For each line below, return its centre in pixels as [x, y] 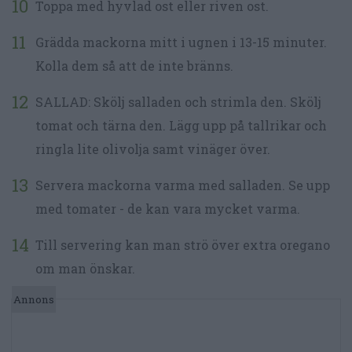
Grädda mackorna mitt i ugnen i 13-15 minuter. [181, 42]
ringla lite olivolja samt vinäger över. [153, 149]
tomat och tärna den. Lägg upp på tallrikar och [181, 126]
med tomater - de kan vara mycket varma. [168, 209]
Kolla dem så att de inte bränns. [134, 66]
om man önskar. [85, 269]
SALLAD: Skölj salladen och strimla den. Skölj [178, 102]
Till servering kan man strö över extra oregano [183, 245]
